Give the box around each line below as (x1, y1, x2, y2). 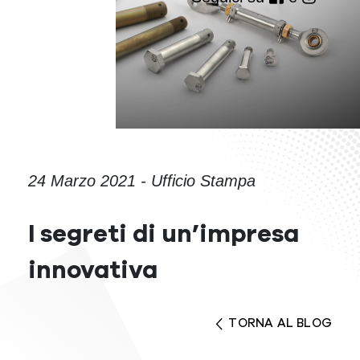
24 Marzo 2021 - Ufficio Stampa (28, 172, 256, 190)
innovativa (28, 259, 157, 283)
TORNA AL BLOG (228, 317, 332, 329)
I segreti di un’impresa (28, 223, 299, 247)
